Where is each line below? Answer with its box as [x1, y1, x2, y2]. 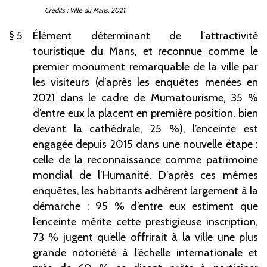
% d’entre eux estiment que [114, 199, 259, 213]
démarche [33, 199, 80, 213]
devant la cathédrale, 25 [33, 122, 162, 136]
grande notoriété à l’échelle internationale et [33, 246, 258, 260]
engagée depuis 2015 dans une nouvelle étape [33, 137, 253, 151]
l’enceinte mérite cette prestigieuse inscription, [33, 215, 258, 229]
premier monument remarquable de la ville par [33, 60, 258, 74]
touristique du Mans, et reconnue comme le [33, 44, 258, 58]
